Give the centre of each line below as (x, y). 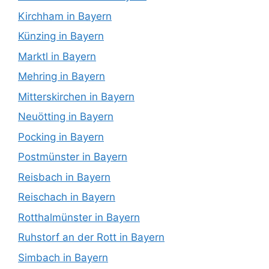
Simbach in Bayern (63, 257)
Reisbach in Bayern (64, 177)
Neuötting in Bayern (66, 117)
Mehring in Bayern (62, 77)
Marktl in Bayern (57, 56)
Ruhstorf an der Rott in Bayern (91, 237)
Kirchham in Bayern (65, 16)
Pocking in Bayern (61, 137)
